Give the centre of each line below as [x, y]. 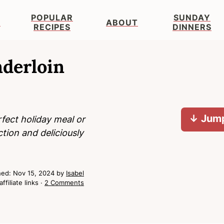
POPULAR [52, 17]
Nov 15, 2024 [34, 173]
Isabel [75, 173]
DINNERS [192, 27]
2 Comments [64, 182]
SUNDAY [192, 17]
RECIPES [52, 27]
